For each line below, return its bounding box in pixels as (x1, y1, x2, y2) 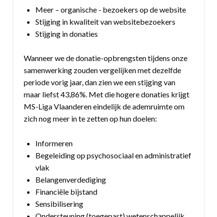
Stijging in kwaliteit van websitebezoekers (35, 16, 176, 26)
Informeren (35, 138, 78, 148)
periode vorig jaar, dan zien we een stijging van (24, 77, 176, 87)
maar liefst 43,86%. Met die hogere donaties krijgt (24, 90, 190, 99)
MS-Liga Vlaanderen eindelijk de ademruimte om (24, 102, 185, 111)
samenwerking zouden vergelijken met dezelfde (24, 65, 182, 75)
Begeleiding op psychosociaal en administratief (35, 150, 192, 160)
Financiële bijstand (35, 186, 104, 196)
